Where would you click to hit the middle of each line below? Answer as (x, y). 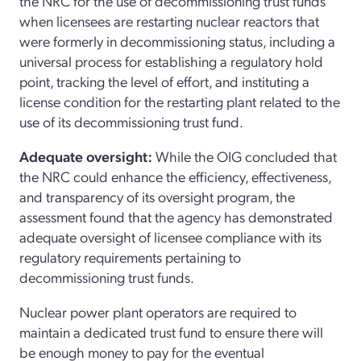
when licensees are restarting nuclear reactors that (169, 20)
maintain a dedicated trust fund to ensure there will (171, 331)
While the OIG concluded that (246, 156)
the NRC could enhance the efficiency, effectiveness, (175, 176)
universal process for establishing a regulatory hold (171, 60)
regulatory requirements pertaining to (130, 256)
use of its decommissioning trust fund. (131, 121)
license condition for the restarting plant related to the (180, 101)
